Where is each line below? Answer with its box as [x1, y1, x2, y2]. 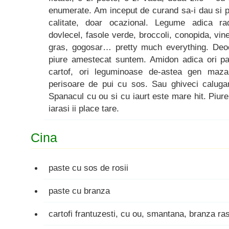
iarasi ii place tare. [49, 103, 119, 113]
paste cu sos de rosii [49, 163, 128, 173]
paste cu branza [49, 186, 110, 196]
